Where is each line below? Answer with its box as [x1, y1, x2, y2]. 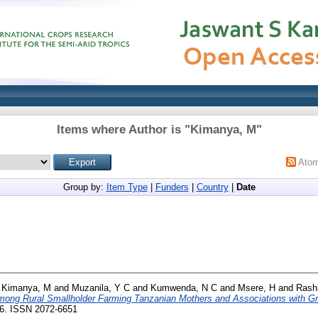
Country [196, 182, 229, 192]
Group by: [62, 182, 106, 192]
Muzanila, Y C [72, 282, 130, 293]
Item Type [106, 182, 148, 192]
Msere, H [238, 282, 275, 293]
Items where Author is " [56, 123, 190, 136]
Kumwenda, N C [150, 282, 217, 293]
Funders [155, 182, 189, 192]
